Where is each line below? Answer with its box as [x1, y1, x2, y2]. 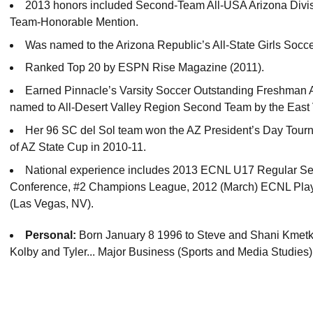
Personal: [25, 228, 76, 241]
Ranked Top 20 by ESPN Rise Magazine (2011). [25, 61, 264, 74]
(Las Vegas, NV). [10, 197, 94, 210]
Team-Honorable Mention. [10, 15, 138, 28]
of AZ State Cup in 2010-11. [10, 140, 146, 153]
